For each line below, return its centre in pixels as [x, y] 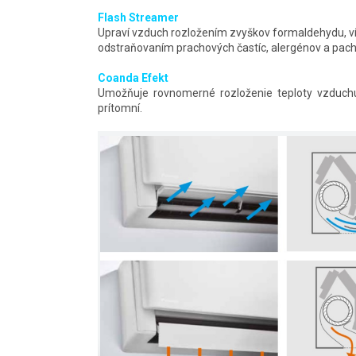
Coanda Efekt [133, 77]
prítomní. [120, 108]
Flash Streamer [139, 17]
